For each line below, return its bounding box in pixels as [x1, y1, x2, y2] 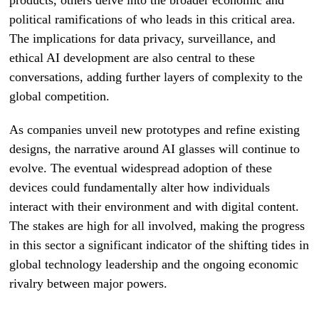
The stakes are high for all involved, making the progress [9, 218, 305, 233]
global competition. [9, 88, 110, 103]
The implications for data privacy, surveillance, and [9, 31, 276, 46]
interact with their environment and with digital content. [9, 199, 300, 214]
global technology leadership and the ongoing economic [9, 256, 299, 271]
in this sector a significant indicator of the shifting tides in [9, 237, 310, 252]
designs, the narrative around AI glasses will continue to [9, 141, 300, 156]
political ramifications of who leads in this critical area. [9, 11, 296, 26]
